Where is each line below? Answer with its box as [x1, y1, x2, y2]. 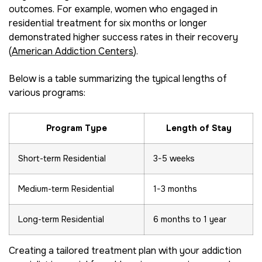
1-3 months [153, 184, 197, 195]
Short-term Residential [18, 153, 106, 164]
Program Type [46, 123, 107, 134]
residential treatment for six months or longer [9, 17, 207, 30]
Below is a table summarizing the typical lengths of [9, 72, 227, 85]
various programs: [9, 86, 85, 99]
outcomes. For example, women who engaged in [9, 3, 218, 16]
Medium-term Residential [18, 184, 114, 195]
